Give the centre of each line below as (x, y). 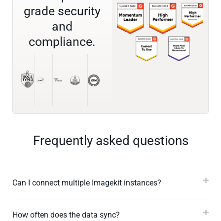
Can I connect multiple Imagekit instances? (87, 183)
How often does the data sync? (66, 215)
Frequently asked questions (110, 141)
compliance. (62, 42)
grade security (62, 11)
